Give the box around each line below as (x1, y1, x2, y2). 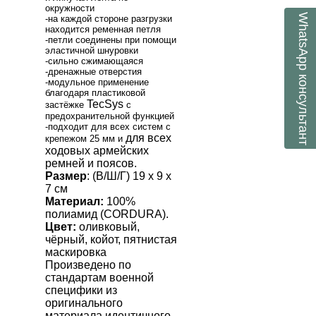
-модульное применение (45, 76, 149, 87)
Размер (45, 169, 87, 182)
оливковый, (79, 220, 140, 233)
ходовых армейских (45, 144, 149, 157)
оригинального (45, 296, 123, 309)
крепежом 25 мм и (45, 133, 126, 144)
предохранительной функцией (45, 110, 174, 121)
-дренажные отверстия (45, 66, 142, 77)
